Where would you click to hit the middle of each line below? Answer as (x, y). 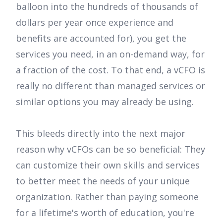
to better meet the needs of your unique (103, 181)
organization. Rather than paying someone (107, 197)
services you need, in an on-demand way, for (110, 54)
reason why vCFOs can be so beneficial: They (111, 149)
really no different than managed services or (111, 86)
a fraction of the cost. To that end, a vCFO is (111, 70)
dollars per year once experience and (95, 23)
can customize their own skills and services (108, 165)
